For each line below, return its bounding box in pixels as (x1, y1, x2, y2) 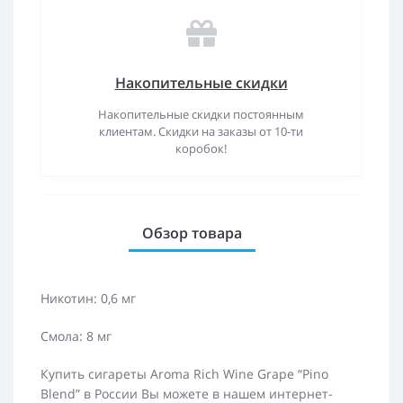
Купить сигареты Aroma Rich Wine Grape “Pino (40, 364, 328, 382)
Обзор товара (142, 222, 242, 243)
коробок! (175, 139, 227, 157)
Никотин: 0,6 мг (40, 289, 136, 307)
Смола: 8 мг (40, 327, 112, 345)
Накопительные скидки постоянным (98, 105, 304, 122)
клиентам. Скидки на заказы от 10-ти (99, 122, 303, 139)
